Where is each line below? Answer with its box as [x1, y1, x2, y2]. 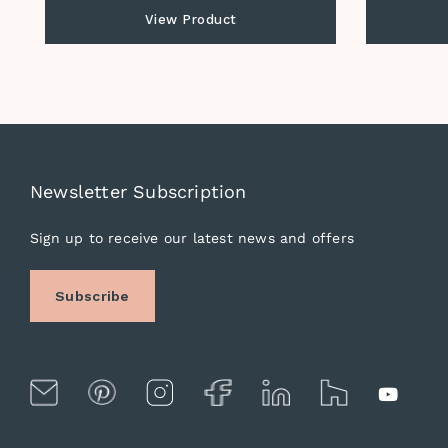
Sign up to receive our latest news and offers [30, 230, 354, 246]
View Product [144, 12, 237, 27]
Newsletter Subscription [30, 181, 247, 202]
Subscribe [55, 288, 130, 304]
